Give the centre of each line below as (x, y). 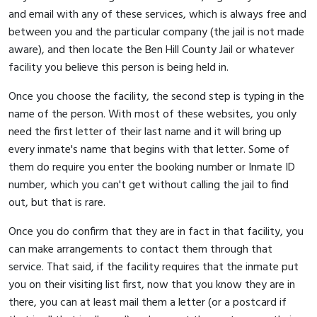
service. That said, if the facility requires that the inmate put (154, 267)
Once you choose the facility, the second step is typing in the (156, 97)
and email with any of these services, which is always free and (157, 15)
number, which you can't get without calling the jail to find (149, 185)
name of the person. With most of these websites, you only (152, 114)
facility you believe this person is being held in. (119, 68)
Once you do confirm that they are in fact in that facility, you (156, 232)
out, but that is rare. (57, 203)
